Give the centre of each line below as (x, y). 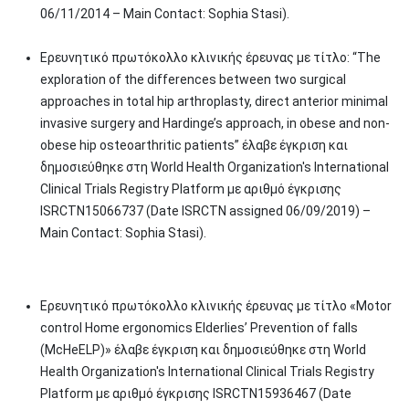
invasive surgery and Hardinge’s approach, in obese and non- (215, 123)
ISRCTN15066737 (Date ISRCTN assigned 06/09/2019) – (205, 211)
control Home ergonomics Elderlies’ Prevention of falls (199, 328)
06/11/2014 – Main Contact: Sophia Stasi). (165, 14)
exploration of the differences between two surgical (193, 79)
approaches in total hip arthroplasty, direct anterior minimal (214, 101)
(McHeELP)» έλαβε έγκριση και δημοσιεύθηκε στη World (203, 350)
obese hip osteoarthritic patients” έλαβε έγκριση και (194, 145)
